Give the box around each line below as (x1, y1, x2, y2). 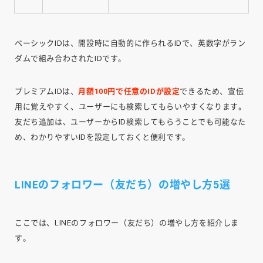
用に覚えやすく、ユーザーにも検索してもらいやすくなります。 (15, 102, 247, 111)
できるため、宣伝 (180, 86, 244, 96)
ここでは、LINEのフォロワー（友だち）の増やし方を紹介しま (15, 218, 240, 227)
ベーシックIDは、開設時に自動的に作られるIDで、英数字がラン (15, 38, 246, 48)
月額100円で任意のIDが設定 (78, 86, 180, 96)
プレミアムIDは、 (15, 86, 79, 96)
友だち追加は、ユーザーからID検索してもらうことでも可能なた (15, 117, 247, 126)
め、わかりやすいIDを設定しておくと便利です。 (15, 132, 190, 141)
